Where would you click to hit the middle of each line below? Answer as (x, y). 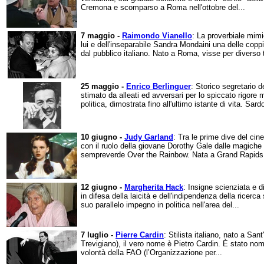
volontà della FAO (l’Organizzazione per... (151, 253)
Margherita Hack (154, 187)
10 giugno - (103, 137)
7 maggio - (101, 36)
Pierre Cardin (140, 235)
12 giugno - (103, 187)
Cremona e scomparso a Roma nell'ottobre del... (163, 7)
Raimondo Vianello (157, 36)
